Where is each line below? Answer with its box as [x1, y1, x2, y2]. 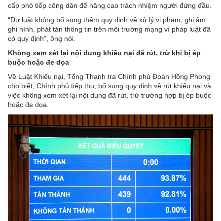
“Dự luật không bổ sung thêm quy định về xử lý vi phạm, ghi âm [8, 15, 206, 24]
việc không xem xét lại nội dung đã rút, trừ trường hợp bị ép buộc [8, 91, 211, 99]
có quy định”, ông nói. [8, 34, 75, 42]
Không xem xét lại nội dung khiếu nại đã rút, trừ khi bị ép [8, 48, 201, 57]
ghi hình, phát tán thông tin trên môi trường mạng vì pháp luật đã [8, 25, 211, 33]
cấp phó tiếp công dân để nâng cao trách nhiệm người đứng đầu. [8, 1, 212, 9]
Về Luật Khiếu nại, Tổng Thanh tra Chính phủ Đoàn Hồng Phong [8, 72, 210, 80]
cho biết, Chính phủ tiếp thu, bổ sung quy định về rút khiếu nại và [8, 81, 211, 90]
